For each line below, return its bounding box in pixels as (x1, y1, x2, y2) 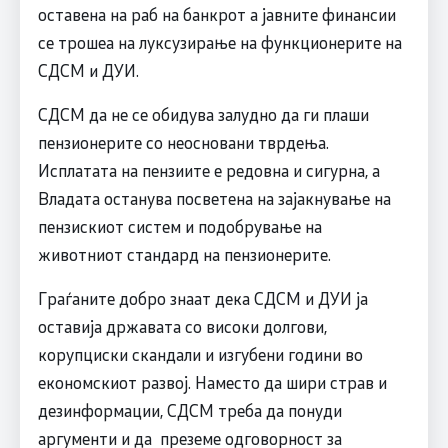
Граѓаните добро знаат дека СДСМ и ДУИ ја (37, 287, 368, 310)
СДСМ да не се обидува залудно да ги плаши (37, 103, 369, 126)
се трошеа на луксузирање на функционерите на (37, 31, 402, 54)
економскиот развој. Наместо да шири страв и (37, 371, 387, 394)
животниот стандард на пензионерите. (37, 243, 331, 266)
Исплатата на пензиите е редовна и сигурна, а (37, 159, 380, 182)
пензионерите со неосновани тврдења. (37, 131, 329, 154)
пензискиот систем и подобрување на (37, 215, 322, 238)
